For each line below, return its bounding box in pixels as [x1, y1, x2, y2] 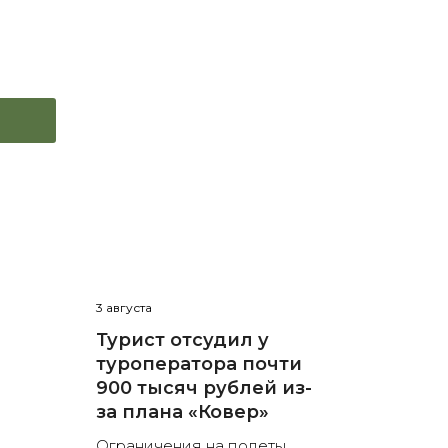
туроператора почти [95, 353, 302, 376]
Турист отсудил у [95, 329, 269, 352]
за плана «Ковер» [95, 401, 269, 424]
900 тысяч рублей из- [95, 377, 312, 400]
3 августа [95, 300, 152, 316]
